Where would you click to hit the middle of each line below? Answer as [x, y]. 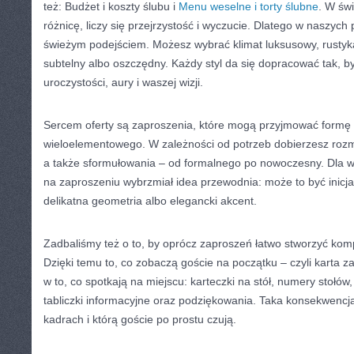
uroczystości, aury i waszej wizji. [123, 82]
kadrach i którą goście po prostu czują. [140, 319]
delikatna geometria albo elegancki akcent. [150, 201]
